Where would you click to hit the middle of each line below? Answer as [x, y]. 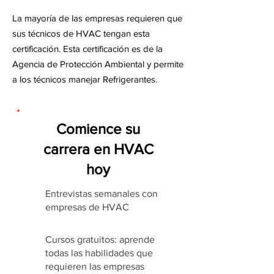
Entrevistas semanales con [102, 194]
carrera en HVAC [98, 149]
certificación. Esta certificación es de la [87, 49]
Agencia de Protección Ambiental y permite [98, 64]
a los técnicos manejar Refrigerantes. [86, 79]
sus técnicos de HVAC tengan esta [81, 33]
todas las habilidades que [99, 253]
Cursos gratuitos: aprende [100, 239]
